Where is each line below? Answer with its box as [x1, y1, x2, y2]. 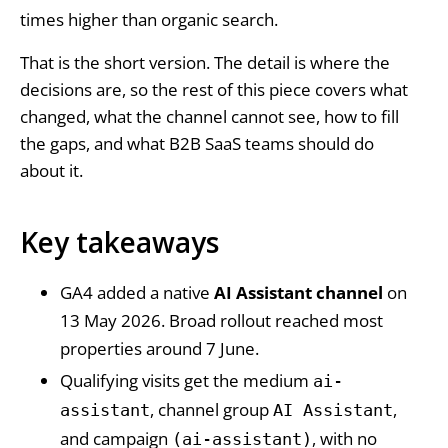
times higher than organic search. [19, 7, 278, 31]
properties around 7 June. [59, 337, 259, 360]
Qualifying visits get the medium [59, 369, 313, 392]
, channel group [149, 398, 273, 421]
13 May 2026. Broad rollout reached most [59, 309, 383, 332]
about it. [19, 159, 83, 182]
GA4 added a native [59, 281, 214, 304]
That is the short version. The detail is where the [19, 51, 390, 74]
